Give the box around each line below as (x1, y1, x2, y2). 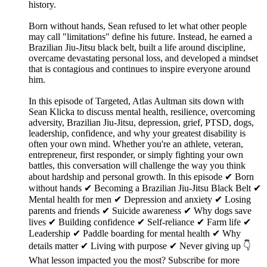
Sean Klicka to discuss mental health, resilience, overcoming (29, 107, 255, 117)
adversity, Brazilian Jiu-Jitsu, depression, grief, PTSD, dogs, (29, 117, 254, 128)
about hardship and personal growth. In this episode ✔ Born (29, 172, 254, 182)
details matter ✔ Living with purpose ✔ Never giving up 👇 (29, 241, 251, 252)
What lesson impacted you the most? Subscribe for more (29, 255, 240, 266)
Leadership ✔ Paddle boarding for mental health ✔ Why (29, 228, 241, 239)
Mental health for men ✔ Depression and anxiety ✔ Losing (29, 194, 251, 205)
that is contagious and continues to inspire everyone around (29, 64, 250, 74)
